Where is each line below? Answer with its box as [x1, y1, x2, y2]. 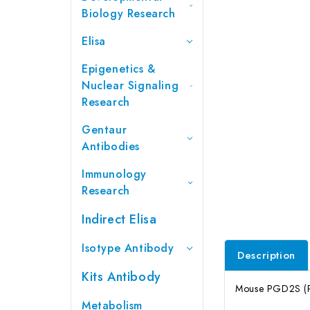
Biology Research [82, 5, 176, 21]
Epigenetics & [82, 60, 156, 77]
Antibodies [82, 138, 140, 154]
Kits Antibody [82, 267, 161, 286]
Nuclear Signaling [82, 77, 179, 93]
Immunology [82, 165, 147, 182]
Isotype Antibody [82, 239, 174, 256]
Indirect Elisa [82, 210, 157, 228]
